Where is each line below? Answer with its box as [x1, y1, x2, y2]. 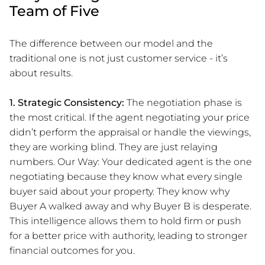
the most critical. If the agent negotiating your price [9, 111, 250, 123]
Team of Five [9, 2, 99, 20]
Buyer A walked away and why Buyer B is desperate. [9, 200, 251, 212]
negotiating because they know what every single [9, 170, 243, 182]
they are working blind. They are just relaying [9, 141, 218, 153]
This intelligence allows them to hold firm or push [9, 215, 241, 227]
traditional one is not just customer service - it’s [9, 52, 228, 64]
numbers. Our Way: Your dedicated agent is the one [9, 156, 252, 167]
